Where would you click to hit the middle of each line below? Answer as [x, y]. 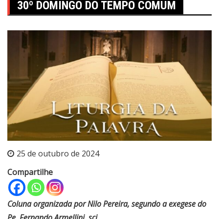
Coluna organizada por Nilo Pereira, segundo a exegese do [107, 204]
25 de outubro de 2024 [58, 153]
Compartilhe [30, 172]
